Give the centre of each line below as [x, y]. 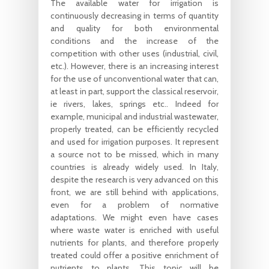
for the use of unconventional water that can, [134, 78]
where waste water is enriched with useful [134, 230]
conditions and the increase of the [134, 41]
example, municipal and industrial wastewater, [134, 116]
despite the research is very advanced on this [134, 179]
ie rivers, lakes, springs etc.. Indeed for [134, 104]
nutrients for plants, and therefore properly [134, 242]
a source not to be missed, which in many [134, 154]
